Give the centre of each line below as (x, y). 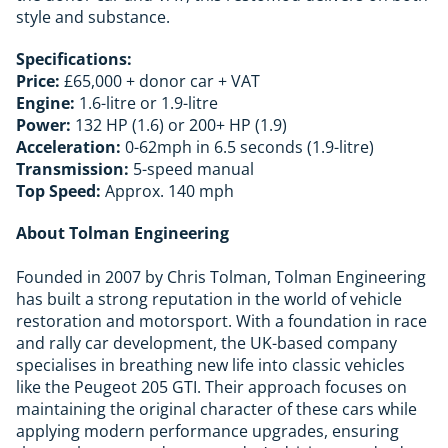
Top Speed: (58, 191)
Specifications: (74, 59)
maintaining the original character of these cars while (216, 409)
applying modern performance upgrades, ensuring (207, 431)
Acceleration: (68, 147)
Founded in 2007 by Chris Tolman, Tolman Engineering (221, 277)
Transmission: (72, 169)
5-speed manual (191, 169)
